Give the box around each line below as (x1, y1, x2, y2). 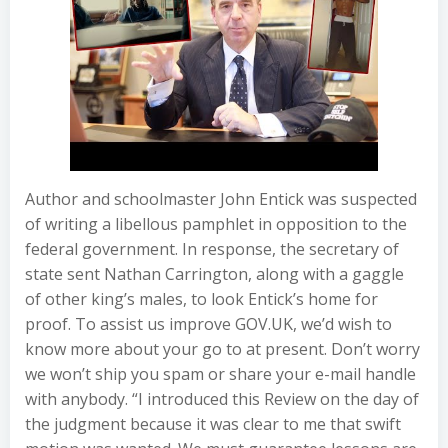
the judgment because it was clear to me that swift (25, 413, 401, 435)
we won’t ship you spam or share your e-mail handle (25, 363, 416, 385)
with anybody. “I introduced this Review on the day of (25, 388, 419, 410)
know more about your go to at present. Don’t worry (25, 338, 420, 360)
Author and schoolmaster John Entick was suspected (25, 188, 417, 210)
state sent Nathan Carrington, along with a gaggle (25, 263, 404, 285)
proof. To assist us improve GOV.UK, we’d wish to (25, 313, 392, 335)
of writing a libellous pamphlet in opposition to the (25, 213, 407, 235)
